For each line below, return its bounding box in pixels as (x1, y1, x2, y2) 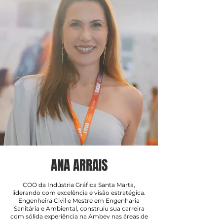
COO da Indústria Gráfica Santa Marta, (23, 181, 135, 188)
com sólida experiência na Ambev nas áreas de (10, 213, 148, 220)
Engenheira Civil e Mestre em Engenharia (18, 197, 140, 204)
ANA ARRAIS (51, 155, 108, 175)
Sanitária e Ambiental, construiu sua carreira (13, 205, 145, 212)
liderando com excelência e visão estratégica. (12, 189, 146, 196)
